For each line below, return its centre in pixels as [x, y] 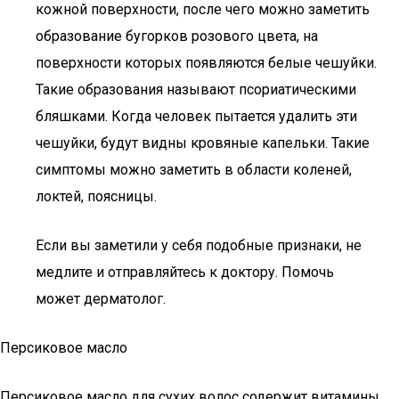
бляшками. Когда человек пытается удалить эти [196, 116]
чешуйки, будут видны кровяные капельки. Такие [203, 143]
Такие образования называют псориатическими [196, 90]
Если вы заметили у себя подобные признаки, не [199, 245]
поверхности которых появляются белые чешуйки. [206, 63]
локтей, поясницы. [96, 196]
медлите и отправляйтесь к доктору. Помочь [185, 272]
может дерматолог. [101, 299]
